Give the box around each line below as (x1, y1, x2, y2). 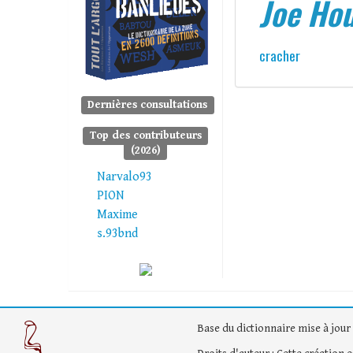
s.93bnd (97, 226, 138, 242)
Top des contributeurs (89, 129, 202, 143)
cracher (258, 45, 300, 66)
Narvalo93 (97, 169, 152, 185)
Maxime (97, 207, 138, 223)
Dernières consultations (87, 98, 208, 112)
